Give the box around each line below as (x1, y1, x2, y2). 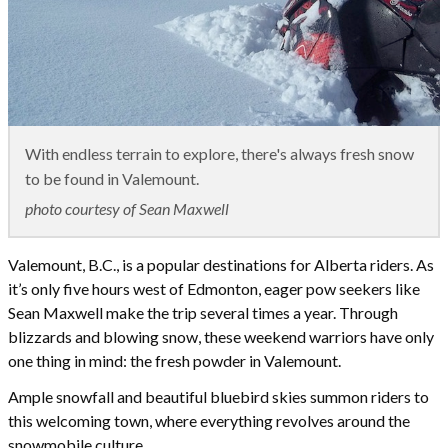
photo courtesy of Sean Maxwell (25, 198, 229, 218)
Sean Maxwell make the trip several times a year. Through (8, 302, 398, 322)
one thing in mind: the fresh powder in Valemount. (8, 350, 341, 370)
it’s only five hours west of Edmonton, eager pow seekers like (8, 278, 420, 298)
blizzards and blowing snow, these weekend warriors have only (8, 326, 434, 346)
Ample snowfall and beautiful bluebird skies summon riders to (8, 386, 429, 406)
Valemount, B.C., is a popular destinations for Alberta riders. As (8, 254, 434, 274)
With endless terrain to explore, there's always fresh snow (25, 143, 414, 163)
